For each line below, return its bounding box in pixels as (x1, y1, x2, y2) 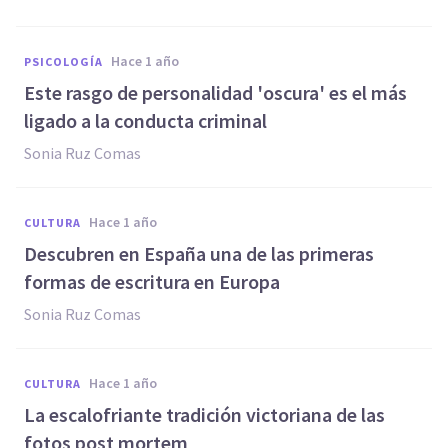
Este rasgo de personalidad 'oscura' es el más (24, 80, 407, 105)
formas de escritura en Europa (24, 269, 280, 294)
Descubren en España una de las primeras (24, 241, 374, 266)
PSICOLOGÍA (24, 54, 103, 69)
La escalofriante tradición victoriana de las (24, 402, 385, 427)
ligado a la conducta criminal (24, 108, 267, 133)
